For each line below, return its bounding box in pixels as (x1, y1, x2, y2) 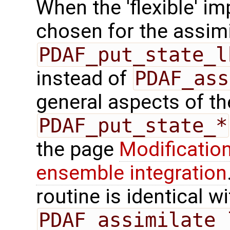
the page (36, 137, 119, 161)
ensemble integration (36, 161, 227, 185)
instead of (36, 66, 132, 90)
